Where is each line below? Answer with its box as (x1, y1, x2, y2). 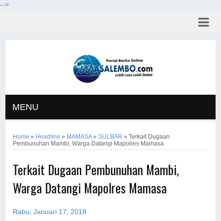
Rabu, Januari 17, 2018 (13, 208, 87, 216)
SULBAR (98, 133, 123, 140)
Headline (36, 133, 61, 140)
